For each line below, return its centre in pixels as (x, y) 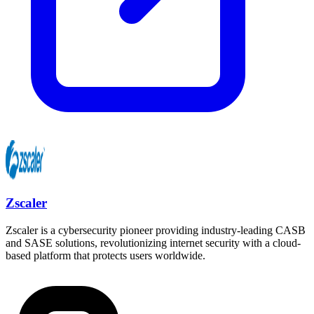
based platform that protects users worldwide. (105, 255)
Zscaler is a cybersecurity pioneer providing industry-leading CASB (156, 230)
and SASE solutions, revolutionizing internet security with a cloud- (153, 243)
